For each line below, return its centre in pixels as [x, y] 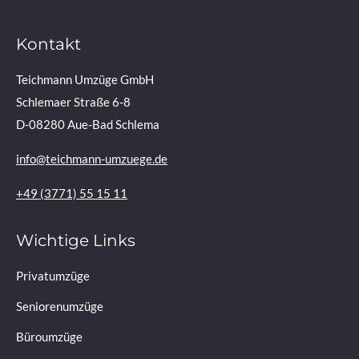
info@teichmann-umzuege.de [92, 159]
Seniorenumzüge [60, 306]
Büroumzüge [49, 337]
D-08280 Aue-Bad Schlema [88, 124]
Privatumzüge [53, 276]
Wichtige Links [76, 240]
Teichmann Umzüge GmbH [85, 79]
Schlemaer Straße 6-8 [73, 102]
